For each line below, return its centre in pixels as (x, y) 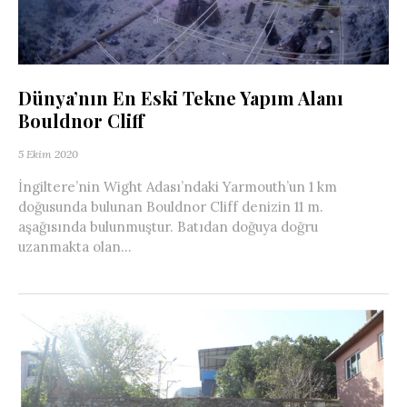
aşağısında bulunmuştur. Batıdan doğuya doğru (168, 226)
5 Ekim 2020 (48, 154)
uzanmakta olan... (75, 246)
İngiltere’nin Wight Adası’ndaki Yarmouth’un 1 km (178, 186)
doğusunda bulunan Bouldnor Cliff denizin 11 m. (171, 206)
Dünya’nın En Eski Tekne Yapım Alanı (181, 97)
